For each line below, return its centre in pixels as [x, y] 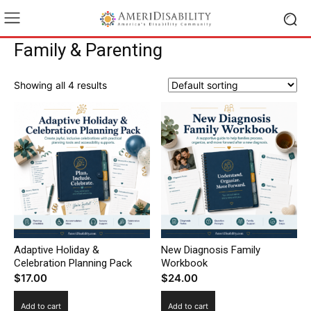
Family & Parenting [88, 50]
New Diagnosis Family [211, 250]
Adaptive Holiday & [57, 250]
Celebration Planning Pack [73, 263]
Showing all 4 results [60, 85]
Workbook [185, 263]
